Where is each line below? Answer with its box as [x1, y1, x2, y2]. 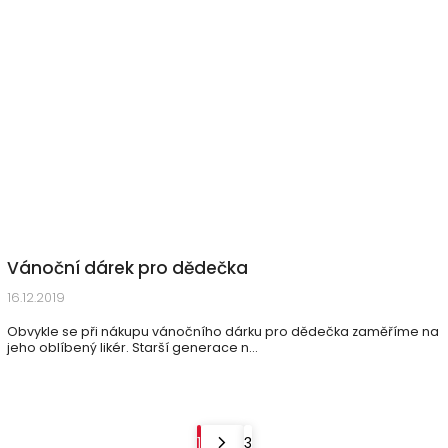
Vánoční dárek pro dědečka [7, 256, 248, 280]
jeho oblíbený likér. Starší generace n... [7, 339, 258, 356]
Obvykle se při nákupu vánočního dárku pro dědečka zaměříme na [7, 323, 439, 340]
